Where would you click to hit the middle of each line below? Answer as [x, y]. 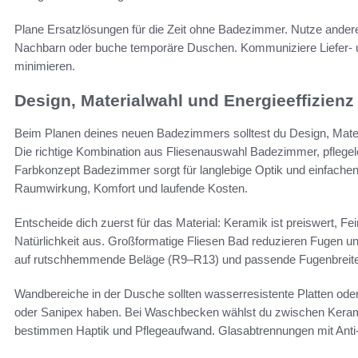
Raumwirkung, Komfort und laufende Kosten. [131, 188]
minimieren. [45, 66]
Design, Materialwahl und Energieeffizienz [184, 101]
